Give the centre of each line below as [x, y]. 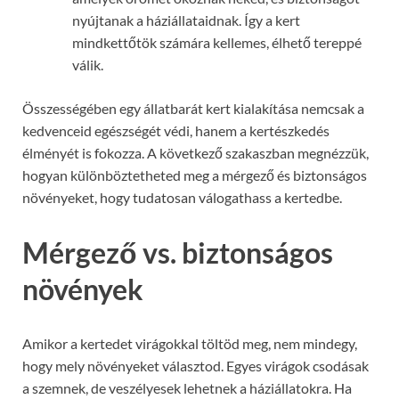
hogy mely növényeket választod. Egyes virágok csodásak [195, 366]
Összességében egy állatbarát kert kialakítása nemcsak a [193, 108]
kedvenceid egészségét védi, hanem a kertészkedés [176, 130]
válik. [88, 64]
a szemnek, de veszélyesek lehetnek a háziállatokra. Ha [187, 388]
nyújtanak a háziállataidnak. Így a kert [186, 20]
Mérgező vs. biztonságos [178, 252]
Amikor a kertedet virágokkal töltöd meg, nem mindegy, [190, 344]
